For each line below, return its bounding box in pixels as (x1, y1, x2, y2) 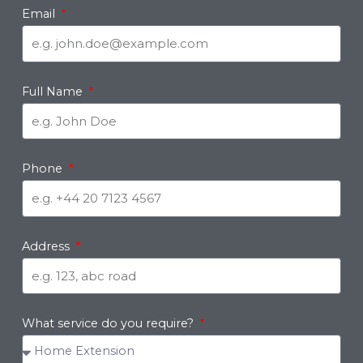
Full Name (21, 83, 86, 99)
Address (21, 238, 73, 254)
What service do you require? (21, 316, 197, 331)
